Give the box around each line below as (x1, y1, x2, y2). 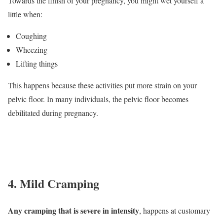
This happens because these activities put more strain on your (8, 80, 197, 91)
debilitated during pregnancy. (8, 108, 98, 118)
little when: (8, 9, 42, 20)
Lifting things (16, 58, 58, 69)
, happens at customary (139, 205, 210, 216)
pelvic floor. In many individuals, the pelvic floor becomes (8, 94, 188, 105)
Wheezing (16, 44, 47, 55)
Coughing (16, 31, 47, 41)
